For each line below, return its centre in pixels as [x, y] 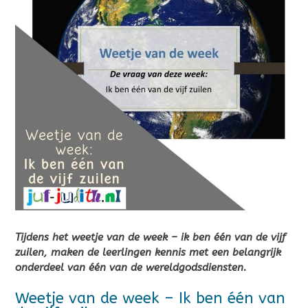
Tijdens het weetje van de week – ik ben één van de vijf [151, 238]
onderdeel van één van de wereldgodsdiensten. [131, 268]
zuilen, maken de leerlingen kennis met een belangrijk [148, 253]
